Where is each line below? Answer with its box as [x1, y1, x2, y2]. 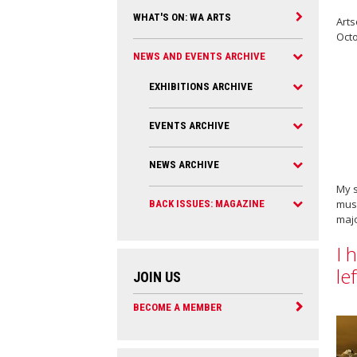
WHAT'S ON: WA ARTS [133, 11, 231, 23]
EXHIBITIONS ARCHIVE [149, 80, 253, 92]
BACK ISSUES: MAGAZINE [149, 198, 265, 210]
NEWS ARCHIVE [149, 159, 219, 171]
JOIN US [133, 269, 181, 285]
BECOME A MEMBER [133, 301, 222, 313]
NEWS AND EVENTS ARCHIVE [133, 50, 265, 62]
